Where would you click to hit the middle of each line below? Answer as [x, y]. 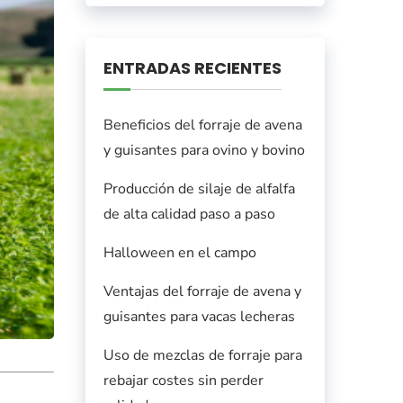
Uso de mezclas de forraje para [202, 356]
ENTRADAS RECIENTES [192, 68]
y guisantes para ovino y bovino [204, 151]
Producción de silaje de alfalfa [199, 189]
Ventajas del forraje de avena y [202, 292]
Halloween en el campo [179, 253]
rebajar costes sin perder [183, 381]
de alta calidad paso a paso [189, 215]
